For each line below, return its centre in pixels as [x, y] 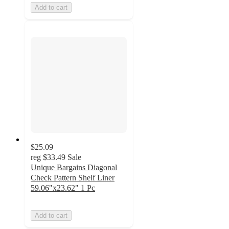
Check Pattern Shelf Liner [73, 178]
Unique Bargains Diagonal [74, 168]
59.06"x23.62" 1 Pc [63, 188]
